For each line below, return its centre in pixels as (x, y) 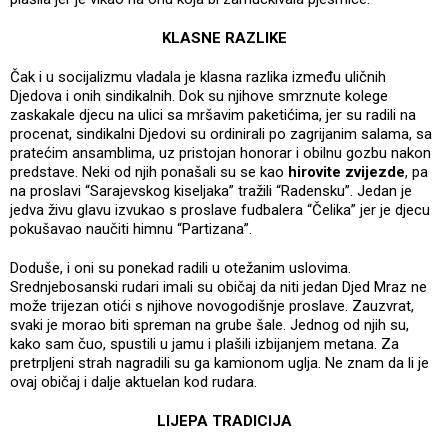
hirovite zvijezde (346, 171)
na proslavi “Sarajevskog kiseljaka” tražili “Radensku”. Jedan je (211, 190)
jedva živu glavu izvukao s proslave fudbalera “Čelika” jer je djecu (220, 209)
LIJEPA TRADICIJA (224, 420)
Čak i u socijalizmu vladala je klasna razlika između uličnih (198, 76)
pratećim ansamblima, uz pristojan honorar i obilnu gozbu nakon (220, 152)
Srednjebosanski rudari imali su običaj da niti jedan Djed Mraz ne (218, 286)
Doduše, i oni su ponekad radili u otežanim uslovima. (180, 267)
